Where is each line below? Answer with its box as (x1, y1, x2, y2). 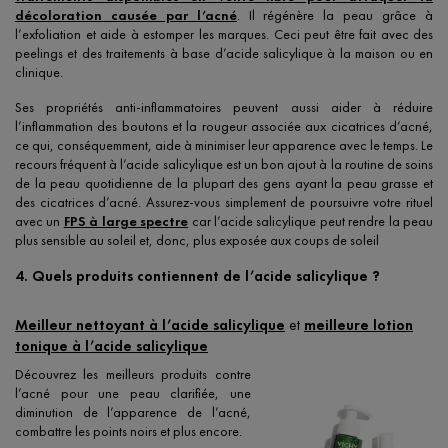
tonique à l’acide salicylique (15, 336, 208, 357)
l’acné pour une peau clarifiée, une (15, 384, 251, 403)
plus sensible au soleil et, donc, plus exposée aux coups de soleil (15, 231, 379, 250)
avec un (15, 212, 64, 231)
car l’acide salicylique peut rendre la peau (188, 212, 434, 231)
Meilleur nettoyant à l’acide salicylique (15, 315, 285, 336)
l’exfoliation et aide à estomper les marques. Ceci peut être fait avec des (15, 25, 433, 44)
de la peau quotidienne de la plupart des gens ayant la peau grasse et (15, 174, 433, 193)
